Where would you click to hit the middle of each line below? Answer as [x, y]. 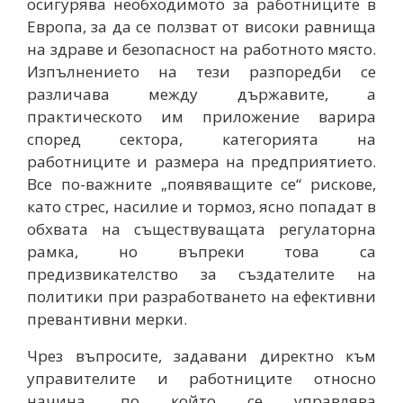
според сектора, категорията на [201, 139]
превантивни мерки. [107, 318]
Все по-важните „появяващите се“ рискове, [201, 184]
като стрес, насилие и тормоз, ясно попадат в [201, 206]
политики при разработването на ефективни [201, 296]
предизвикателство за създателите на [201, 273]
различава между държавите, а [201, 94]
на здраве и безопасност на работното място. [201, 49]
